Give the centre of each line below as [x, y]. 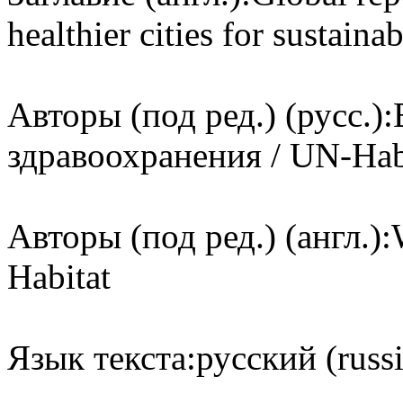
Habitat [59, 276]
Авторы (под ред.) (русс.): [200, 114]
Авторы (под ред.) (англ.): [199, 236]
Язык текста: [102, 357]
